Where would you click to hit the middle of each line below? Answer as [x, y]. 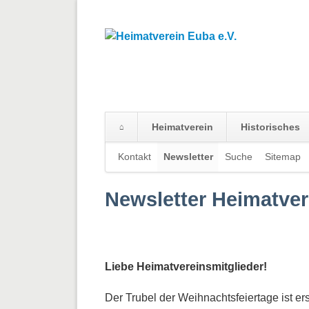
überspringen [137, 166]
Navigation [131, 149]
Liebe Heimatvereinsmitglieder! [186, 266]
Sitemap [283, 156]
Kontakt [134, 156]
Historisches [270, 127]
